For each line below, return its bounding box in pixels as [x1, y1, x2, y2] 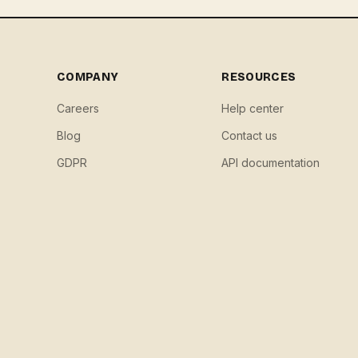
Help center [221, 101, 284, 115]
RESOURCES [221, 70, 296, 84]
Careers [56, 101, 99, 115]
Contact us [221, 129, 278, 142]
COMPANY [56, 70, 119, 84]
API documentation [221, 156, 320, 169]
